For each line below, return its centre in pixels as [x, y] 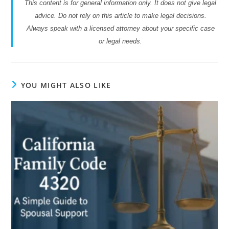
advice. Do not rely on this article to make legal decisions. [120, 15]
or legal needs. [120, 41]
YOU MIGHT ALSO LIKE [66, 85]
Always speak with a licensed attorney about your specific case [120, 28]
